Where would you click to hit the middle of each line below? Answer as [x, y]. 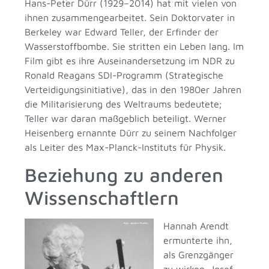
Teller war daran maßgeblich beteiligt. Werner [126, 119]
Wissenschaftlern [102, 197]
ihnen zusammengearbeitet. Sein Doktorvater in [130, 18]
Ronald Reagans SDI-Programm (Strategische [124, 75]
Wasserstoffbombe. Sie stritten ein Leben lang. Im [134, 47]
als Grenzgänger [199, 254]
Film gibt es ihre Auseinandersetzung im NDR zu [130, 61]
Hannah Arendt [196, 225]
